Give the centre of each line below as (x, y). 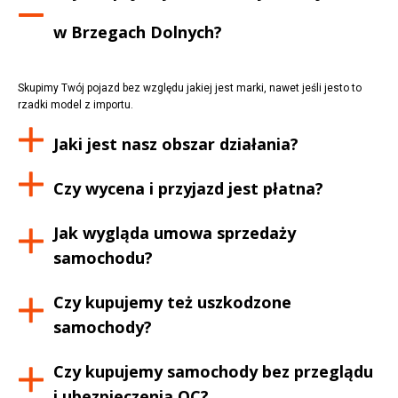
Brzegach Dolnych (143, 32)
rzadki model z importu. (76, 104)
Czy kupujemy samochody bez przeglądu (214, 371)
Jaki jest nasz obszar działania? (176, 143)
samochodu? (103, 257)
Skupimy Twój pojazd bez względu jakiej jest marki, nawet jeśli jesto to (190, 88)
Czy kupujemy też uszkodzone (173, 302)
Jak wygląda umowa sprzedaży (175, 232)
